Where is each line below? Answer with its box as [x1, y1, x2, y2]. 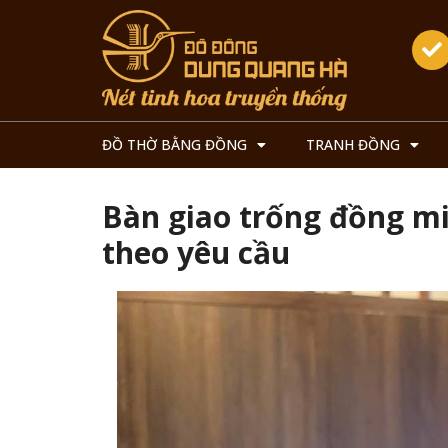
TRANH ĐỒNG [306, 135, 400, 155]
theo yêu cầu [102, 232, 290, 274]
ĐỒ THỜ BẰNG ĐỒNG [102, 135, 247, 155]
